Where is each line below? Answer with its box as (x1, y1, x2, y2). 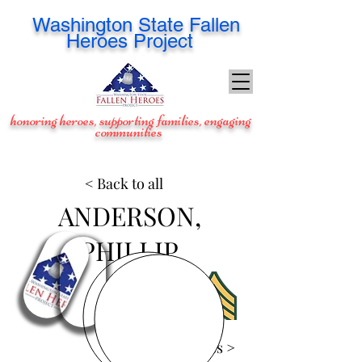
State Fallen (137, 14, 240, 36)
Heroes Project (65, 30, 193, 52)
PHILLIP (80, 233, 179, 267)
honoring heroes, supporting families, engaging (7, 111, 251, 129)
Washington (32, 14, 133, 36)
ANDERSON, (57, 198, 201, 233)
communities (95, 122, 164, 141)
